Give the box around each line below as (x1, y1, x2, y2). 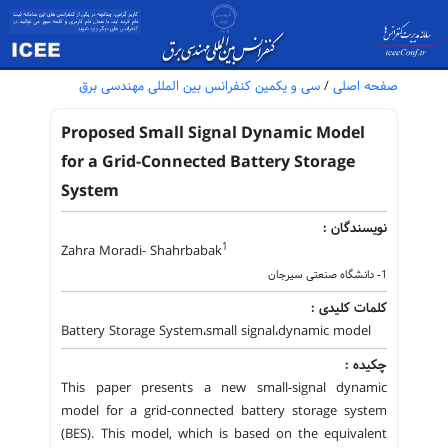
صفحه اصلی (329, 76, 398, 96)
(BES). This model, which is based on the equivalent (61, 424, 387, 444)
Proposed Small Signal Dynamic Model (61, 121, 365, 146)
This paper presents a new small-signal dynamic (61, 378, 387, 398)
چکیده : (345, 355, 387, 375)
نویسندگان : (323, 218, 387, 238)
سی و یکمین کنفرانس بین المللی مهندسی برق (79, 76, 320, 96)
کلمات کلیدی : (311, 298, 387, 318)
